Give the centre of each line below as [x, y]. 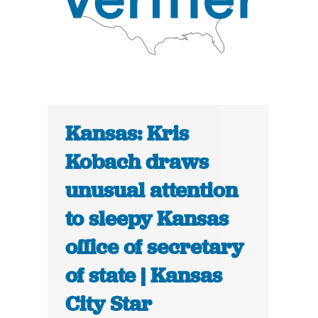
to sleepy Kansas [147, 219]
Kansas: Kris [127, 134]
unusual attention [152, 191]
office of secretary [155, 247]
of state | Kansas [144, 276]
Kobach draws [137, 162]
